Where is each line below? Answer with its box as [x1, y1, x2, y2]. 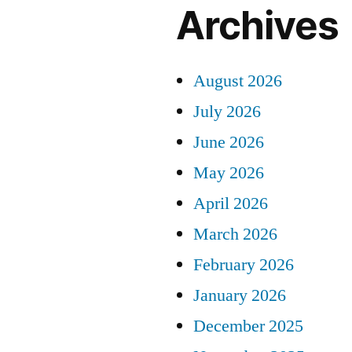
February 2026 [193, 253, 294, 276]
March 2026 [193, 222, 277, 245]
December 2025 [193, 314, 303, 337]
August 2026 [193, 69, 282, 92]
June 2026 [193, 130, 264, 153]
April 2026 [193, 192, 268, 214]
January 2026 [193, 284, 286, 306]
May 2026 [193, 161, 264, 184]
